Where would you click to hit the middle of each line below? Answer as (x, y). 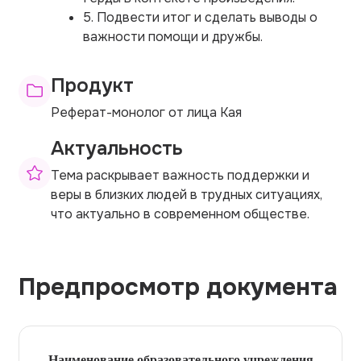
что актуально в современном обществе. (180, 214)
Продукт (92, 85)
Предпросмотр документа (178, 286)
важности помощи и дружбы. (173, 36)
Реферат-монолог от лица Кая (146, 112)
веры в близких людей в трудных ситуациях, (187, 194)
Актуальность (117, 148)
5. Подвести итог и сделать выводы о (200, 17)
